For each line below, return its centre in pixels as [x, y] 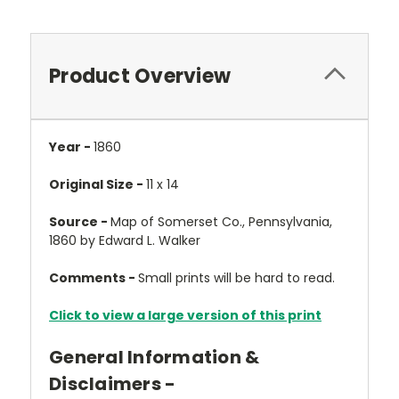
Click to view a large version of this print [185, 315]
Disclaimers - [113, 384]
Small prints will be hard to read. [236, 278]
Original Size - [98, 184]
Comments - [94, 278]
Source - [80, 222]
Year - [71, 147]
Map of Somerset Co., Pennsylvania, [221, 222]
